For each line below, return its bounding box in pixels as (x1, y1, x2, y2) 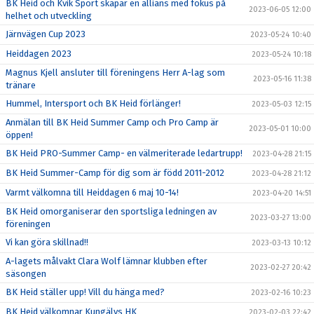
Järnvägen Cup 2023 (6, 29, 86, 39)
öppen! (6, 130, 33, 140)
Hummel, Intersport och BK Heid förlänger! (6, 98, 181, 109)
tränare (6, 80, 36, 90)
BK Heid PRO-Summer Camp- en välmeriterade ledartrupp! (6, 148, 243, 158)
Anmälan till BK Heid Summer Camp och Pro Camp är (6, 117, 219, 128)
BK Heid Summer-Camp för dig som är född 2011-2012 (6, 168, 224, 178)
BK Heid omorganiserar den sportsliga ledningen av (6, 206, 217, 217)
